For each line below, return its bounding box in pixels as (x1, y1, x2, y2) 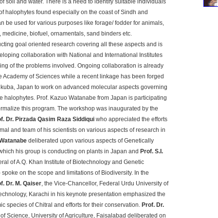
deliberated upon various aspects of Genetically (27, 137, 154, 144)
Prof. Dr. (142, 201, 164, 208)
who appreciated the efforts (94, 116, 167, 123)
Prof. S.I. (140, 148, 163, 155)
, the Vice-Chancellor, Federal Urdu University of (41, 180, 168, 187)
